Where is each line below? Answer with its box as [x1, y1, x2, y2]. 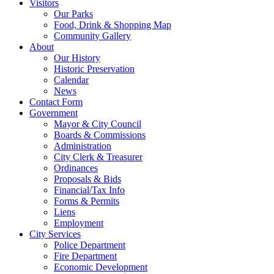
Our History [54, 53, 100, 64]
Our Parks [54, 9, 93, 20]
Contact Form [29, 97, 83, 108]
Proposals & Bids [54, 174, 121, 185]
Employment [54, 218, 103, 229]
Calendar [54, 75, 89, 86]
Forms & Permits [54, 196, 119, 207]
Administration [54, 141, 111, 152]
